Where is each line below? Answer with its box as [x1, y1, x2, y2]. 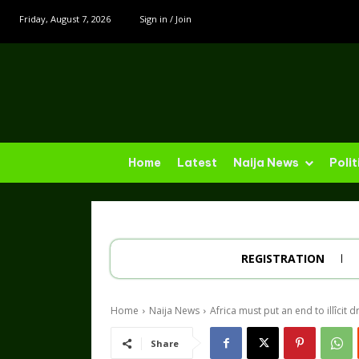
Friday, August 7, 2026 [19, 13, 111, 25]
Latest [177, 155, 217, 171]
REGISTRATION [241, 251, 325, 267]
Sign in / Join [139, 13, 192, 25]
